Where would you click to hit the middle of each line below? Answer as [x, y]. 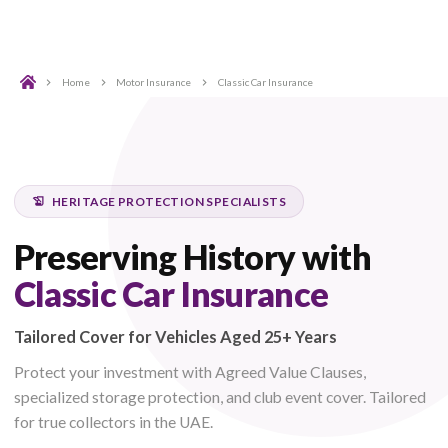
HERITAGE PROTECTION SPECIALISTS [199, 236]
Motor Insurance [181, 96]
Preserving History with [226, 301]
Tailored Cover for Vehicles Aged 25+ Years [205, 395]
